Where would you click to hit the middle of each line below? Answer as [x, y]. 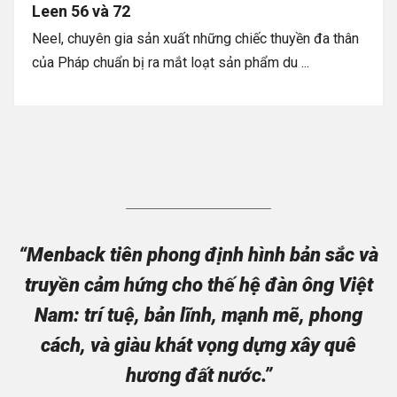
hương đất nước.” [198, 376]
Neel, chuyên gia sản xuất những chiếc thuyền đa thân [195, 39]
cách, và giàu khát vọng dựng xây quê [198, 346]
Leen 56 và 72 [81, 12]
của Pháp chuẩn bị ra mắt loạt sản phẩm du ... [171, 63]
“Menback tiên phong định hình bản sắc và [198, 255]
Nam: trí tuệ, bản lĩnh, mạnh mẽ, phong [198, 315]
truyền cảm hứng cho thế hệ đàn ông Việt [198, 285]
